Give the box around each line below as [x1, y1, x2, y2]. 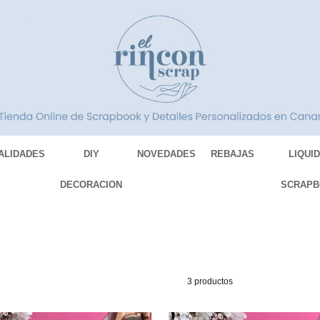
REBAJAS [211, 149, 255, 160]
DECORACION [60, 179, 123, 191]
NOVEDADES [137, 149, 196, 160]
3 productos [186, 276, 233, 287]
